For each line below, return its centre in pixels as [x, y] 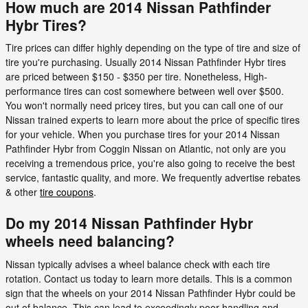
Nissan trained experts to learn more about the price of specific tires [153, 120]
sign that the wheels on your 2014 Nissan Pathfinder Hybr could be [151, 293]
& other [23, 192]
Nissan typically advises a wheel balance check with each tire [138, 264]
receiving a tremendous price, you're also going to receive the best [150, 163]
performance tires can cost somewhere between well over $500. [145, 91]
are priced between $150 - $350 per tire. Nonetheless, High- [136, 76]
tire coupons [67, 192]
